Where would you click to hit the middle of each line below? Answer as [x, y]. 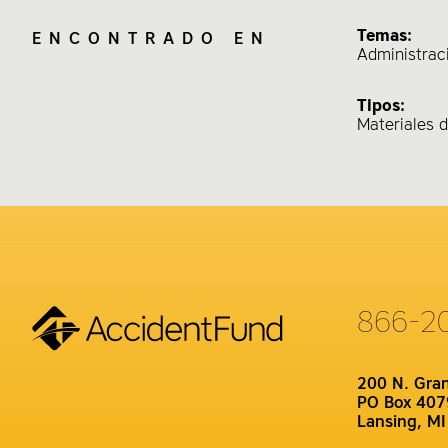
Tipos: [381, 107]
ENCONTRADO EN [151, 40]
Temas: [384, 37]
